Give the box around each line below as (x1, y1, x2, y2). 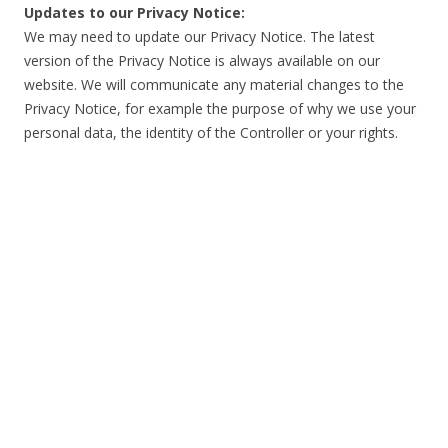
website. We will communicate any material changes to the (24, 75, 404, 94)
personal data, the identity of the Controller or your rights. (24, 123, 398, 142)
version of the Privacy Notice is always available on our (24, 51, 380, 70)
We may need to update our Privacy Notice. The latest (24, 27, 375, 46)
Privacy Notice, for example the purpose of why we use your (24, 99, 416, 118)
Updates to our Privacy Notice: (24, 3, 245, 22)
